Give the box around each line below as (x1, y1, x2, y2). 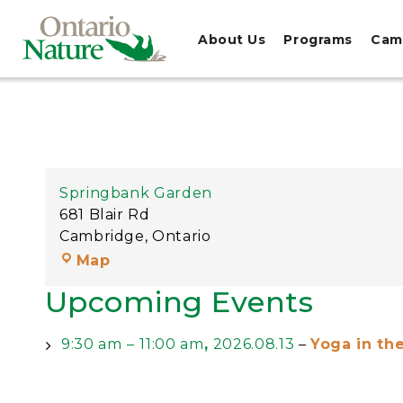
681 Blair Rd (59, 206, 150, 223)
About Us (198, 31, 266, 48)
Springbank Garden (59, 184, 212, 201)
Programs (283, 31, 353, 48)
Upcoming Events (45, 284, 314, 319)
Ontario (152, 228, 211, 245)
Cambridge (59, 228, 145, 245)
